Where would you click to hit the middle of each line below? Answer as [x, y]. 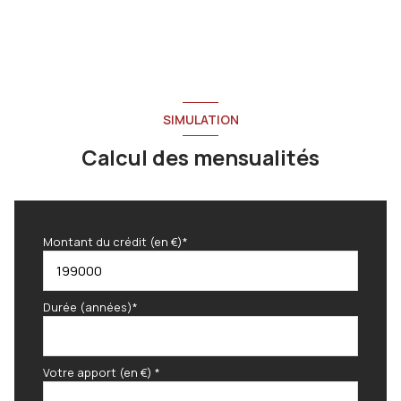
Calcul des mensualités [200, 158]
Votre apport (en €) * [102, 373]
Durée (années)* [90, 307]
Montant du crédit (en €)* [115, 242]
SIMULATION [200, 119]
